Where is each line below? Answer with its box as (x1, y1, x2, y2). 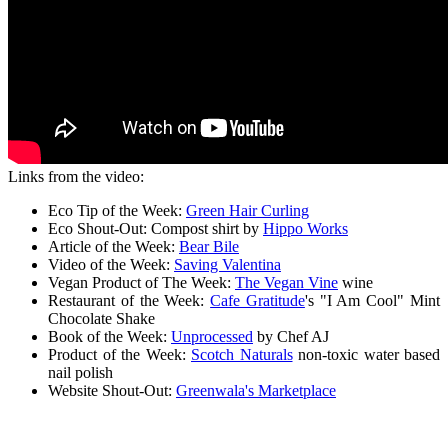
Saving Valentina (174, 256, 281, 274)
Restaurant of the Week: (48, 292, 211, 310)
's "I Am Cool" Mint (304, 292, 441, 310)
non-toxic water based (292, 346, 440, 364)
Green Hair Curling (186, 202, 309, 220)
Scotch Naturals (191, 346, 293, 364)
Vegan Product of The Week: (48, 274, 235, 292)
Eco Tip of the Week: (48, 202, 186, 220)
